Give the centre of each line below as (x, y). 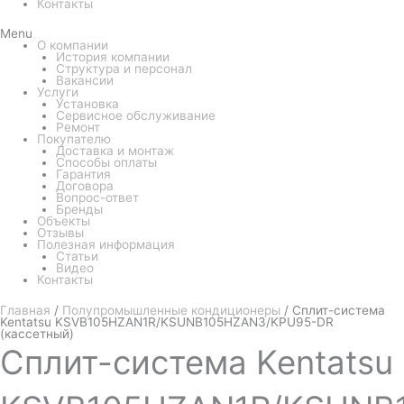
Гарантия (83, 174)
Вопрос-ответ (97, 198)
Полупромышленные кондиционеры (171, 310)
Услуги (58, 92)
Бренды (79, 210)
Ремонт (78, 128)
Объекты (64, 221)
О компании (73, 46)
